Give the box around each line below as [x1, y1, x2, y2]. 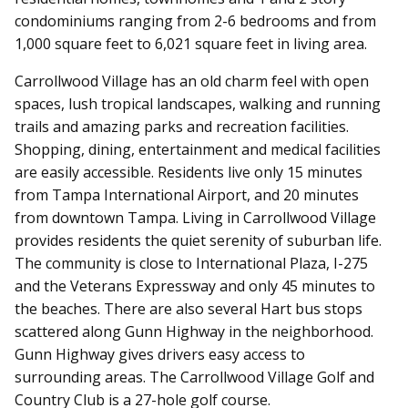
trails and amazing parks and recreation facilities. [15, 116, 349, 137]
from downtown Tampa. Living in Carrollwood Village [15, 207, 376, 228]
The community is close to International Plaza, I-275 [15, 252, 368, 273]
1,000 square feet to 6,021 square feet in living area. [15, 33, 367, 54]
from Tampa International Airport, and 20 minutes [15, 184, 359, 205]
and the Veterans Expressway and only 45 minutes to [15, 275, 375, 296]
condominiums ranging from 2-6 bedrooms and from [15, 10, 376, 31]
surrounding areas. [15, 366, 149, 387]
